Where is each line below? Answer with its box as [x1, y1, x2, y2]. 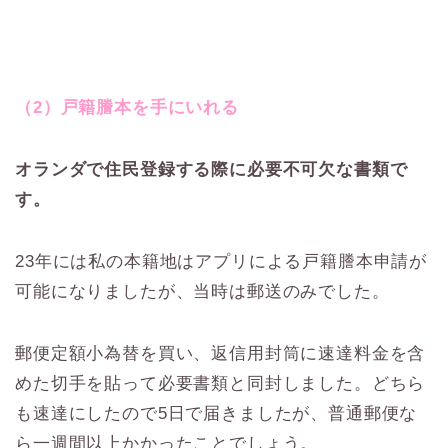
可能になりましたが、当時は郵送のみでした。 [15, 282, 390, 302]
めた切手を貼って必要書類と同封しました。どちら [15, 374, 426, 394]
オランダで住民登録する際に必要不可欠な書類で [15, 160, 408, 180]
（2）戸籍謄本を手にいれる [15, 98, 239, 118]
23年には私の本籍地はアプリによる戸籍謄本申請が [15, 252, 428, 272]
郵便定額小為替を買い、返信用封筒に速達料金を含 [15, 344, 426, 364]
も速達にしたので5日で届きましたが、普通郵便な [15, 404, 418, 424]
